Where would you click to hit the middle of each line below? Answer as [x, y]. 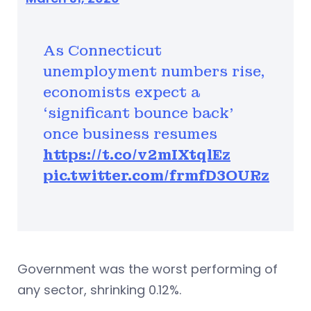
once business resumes [130, 134]
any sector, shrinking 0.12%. [99, 289]
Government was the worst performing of [148, 269]
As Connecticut [102, 50]
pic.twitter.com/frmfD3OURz [156, 175]
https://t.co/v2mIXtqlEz [137, 154]
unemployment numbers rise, [154, 71]
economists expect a [121, 92]
